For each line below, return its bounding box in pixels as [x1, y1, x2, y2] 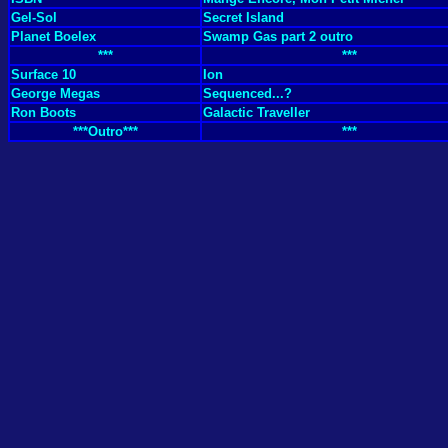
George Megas [11, 86, 100, 101]
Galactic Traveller [203, 105, 310, 120]
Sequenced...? [203, 86, 292, 101]
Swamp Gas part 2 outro [203, 29, 353, 44]
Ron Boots [11, 105, 76, 120]
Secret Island [203, 10, 284, 25]
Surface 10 [11, 67, 76, 82]
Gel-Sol [11, 10, 57, 25]
